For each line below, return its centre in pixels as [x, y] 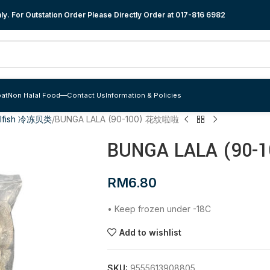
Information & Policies [143, 95]
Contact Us [86, 95]
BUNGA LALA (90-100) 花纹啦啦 [117, 119]
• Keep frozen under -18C [159, 209]
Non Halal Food [34, 95]
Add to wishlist [150, 232]
